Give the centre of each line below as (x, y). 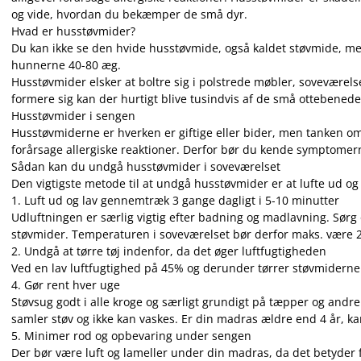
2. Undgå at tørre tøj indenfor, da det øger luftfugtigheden (170, 251)
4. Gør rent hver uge (66, 285)
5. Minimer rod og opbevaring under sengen (131, 336)
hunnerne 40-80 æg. (66, 65)
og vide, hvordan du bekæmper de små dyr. (129, 14)
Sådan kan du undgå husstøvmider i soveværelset (146, 166)
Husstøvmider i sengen (73, 116)
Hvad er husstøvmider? (73, 31)
